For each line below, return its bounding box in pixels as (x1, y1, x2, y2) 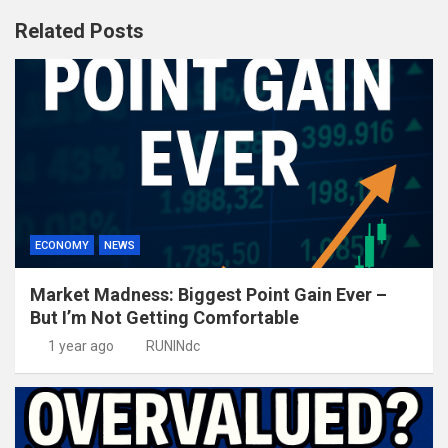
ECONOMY (35, 239, 89, 253)
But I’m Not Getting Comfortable (30, 307, 299, 329)
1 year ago (47, 338, 114, 355)
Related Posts (15, 19, 144, 44)
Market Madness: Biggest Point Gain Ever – (30, 284, 387, 306)
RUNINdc (146, 338, 200, 355)
